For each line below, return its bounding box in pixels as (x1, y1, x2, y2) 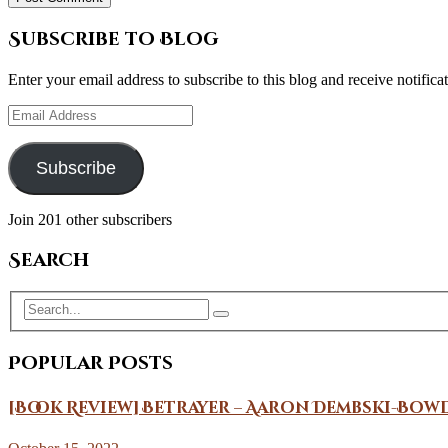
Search (8, 247, 89, 273)
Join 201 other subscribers (8, 210, 172, 228)
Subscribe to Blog (8, 27, 219, 53)
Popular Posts (8, 350, 173, 376)
